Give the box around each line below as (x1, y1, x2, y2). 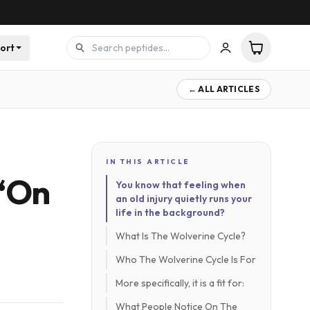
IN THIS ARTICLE (106, 157, 190, 166)
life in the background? (116, 206, 225, 219)
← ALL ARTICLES (188, 84, 259, 94)
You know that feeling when (116, 179, 246, 191)
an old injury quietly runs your (116, 192, 252, 205)
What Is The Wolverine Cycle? (116, 230, 246, 242)
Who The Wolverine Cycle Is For (116, 253, 256, 266)
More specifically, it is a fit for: (116, 277, 244, 289)
